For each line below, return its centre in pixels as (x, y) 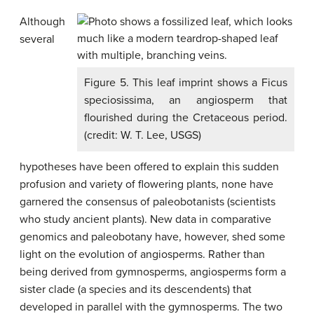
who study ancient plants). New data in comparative (145, 219)
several (37, 39)
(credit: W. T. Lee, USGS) (143, 135)
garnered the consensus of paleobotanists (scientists (148, 202)
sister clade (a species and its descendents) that (136, 289)
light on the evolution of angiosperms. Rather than (142, 254)
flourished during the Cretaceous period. (186, 118)
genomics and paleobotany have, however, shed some (152, 237)
